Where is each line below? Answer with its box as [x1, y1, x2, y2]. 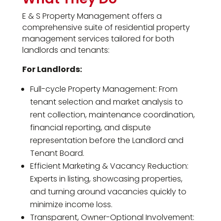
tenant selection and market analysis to [30, 96, 183, 108]
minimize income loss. [30, 199, 112, 211]
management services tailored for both [22, 33, 174, 45]
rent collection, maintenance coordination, [30, 109, 195, 121]
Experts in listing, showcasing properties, [30, 173, 183, 185]
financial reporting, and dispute [30, 122, 151, 134]
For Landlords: [22, 64, 82, 75]
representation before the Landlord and [30, 135, 184, 147]
